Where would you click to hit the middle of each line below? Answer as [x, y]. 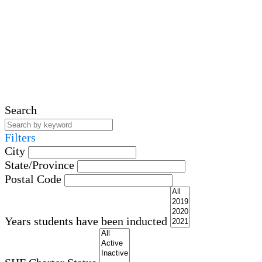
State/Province [39, 165]
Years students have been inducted [86, 221]
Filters [20, 138]
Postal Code [33, 179]
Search [21, 110]
